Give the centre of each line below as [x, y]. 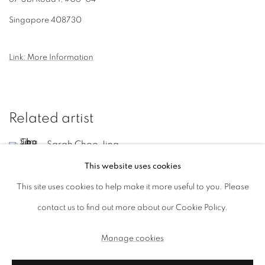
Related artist [51, 118]
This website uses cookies [132, 166]
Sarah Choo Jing [83, 144]
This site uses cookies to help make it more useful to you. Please [132, 187]
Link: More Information [51, 57]
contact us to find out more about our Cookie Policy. [132, 207]
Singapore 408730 [45, 20]
